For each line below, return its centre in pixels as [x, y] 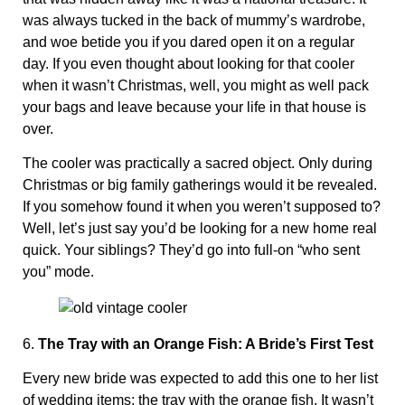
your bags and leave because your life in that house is [194, 107]
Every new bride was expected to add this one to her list [200, 379]
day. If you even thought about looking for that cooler [188, 63]
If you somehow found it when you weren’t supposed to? [202, 207]
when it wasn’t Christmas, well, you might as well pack [196, 85]
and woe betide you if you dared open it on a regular [188, 42]
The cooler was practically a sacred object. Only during [198, 164]
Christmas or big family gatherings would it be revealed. [200, 185]
